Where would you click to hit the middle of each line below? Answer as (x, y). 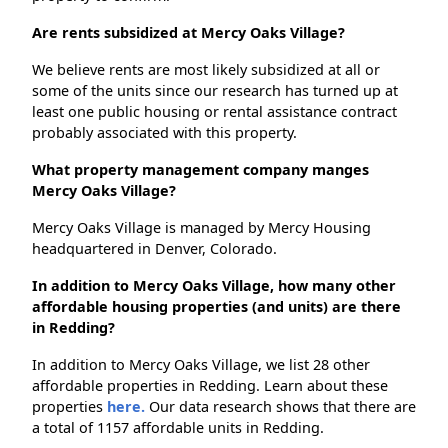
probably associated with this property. (164, 133)
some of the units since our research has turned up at (215, 91)
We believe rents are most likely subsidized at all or (206, 70)
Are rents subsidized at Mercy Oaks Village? (188, 33)
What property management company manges (200, 170)
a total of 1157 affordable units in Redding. (178, 428)
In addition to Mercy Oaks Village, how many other (214, 286)
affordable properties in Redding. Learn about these (210, 386)
